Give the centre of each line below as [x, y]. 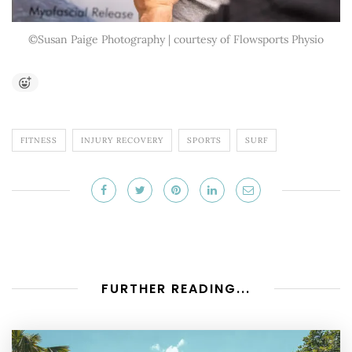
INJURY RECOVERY [122, 140]
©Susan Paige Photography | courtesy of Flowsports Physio [176, 39]
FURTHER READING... [176, 288]
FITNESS [39, 140]
